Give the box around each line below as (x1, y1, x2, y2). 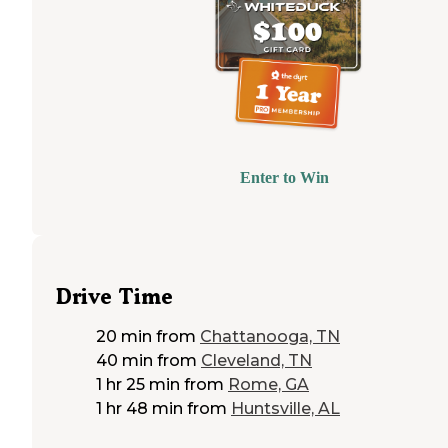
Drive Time (56, 284, 173, 310)
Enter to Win (239, 168, 329, 186)
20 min (96, 327, 152, 347)
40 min (96, 351, 153, 371)
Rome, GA (228, 375, 309, 395)
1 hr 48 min (96, 399, 183, 419)
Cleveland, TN (201, 351, 312, 371)
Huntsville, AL (231, 399, 340, 419)
